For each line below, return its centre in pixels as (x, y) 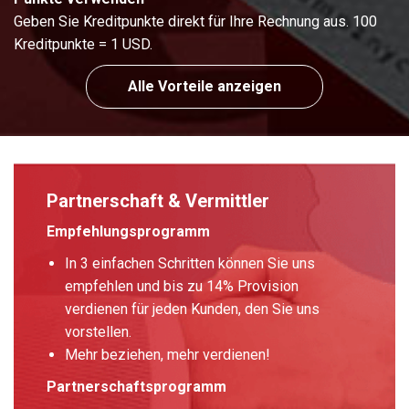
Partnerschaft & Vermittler (158, 201)
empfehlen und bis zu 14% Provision (182, 287)
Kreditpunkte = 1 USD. (83, 45)
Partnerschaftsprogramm (137, 387)
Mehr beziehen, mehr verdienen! (168, 355)
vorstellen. (99, 332)
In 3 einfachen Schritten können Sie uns (190, 264)
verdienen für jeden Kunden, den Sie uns (193, 309)
